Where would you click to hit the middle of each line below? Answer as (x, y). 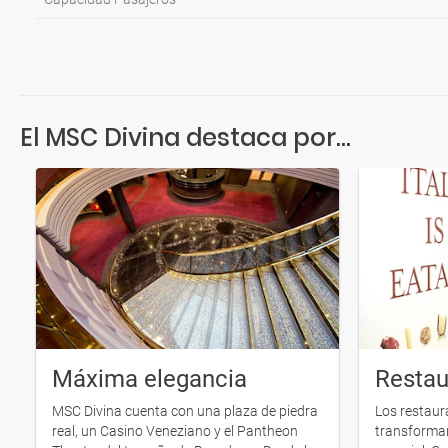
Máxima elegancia (149, 378)
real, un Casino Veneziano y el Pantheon (175, 430)
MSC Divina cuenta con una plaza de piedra (185, 410)
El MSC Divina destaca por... (185, 137)
